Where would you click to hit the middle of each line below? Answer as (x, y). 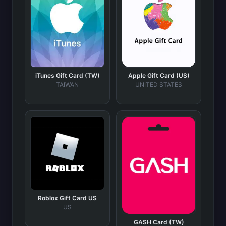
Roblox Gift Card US (67, 198)
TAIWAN (67, 84)
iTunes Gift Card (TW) (67, 75)
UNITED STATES (159, 84)
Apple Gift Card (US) (159, 75)
